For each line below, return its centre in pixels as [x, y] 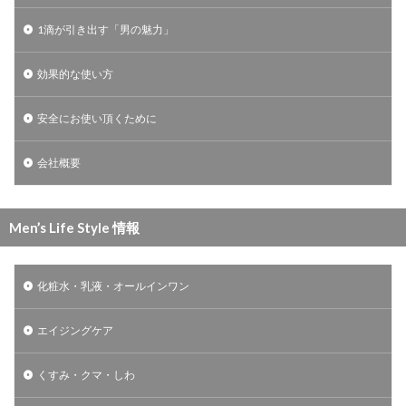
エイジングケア [75, 330]
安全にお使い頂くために [97, 118]
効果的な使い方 [75, 73]
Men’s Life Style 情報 [74, 227]
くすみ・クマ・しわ [86, 374]
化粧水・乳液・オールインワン [113, 285]
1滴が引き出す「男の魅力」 [106, 29]
